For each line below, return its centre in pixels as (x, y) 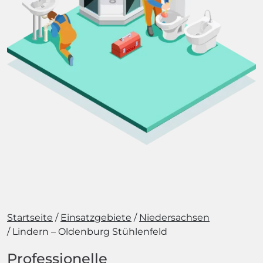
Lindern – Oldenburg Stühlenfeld (90, 232)
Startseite (30, 218)
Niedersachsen (174, 218)
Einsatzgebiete (96, 218)
